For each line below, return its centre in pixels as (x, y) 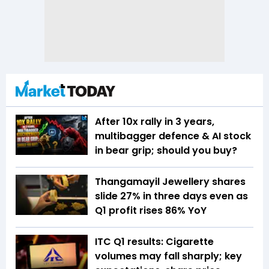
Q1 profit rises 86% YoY (151, 210)
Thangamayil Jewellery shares (170, 181)
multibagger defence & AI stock (173, 136)
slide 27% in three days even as (171, 196)
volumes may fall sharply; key (168, 256)
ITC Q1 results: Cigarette (154, 241)
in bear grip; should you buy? (166, 150)
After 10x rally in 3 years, (155, 121)
